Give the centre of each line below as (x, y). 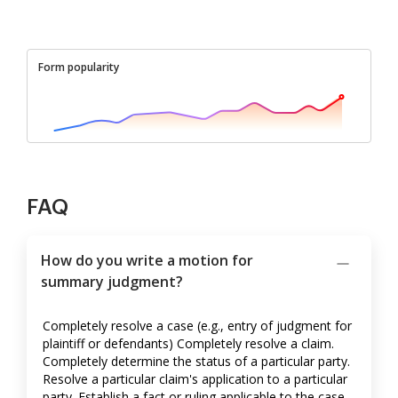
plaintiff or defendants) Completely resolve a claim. (188, 344)
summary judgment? (112, 282)
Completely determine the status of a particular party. (196, 362)
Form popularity (79, 68)
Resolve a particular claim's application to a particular (195, 379)
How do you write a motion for (147, 261)
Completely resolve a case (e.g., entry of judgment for (197, 326)
